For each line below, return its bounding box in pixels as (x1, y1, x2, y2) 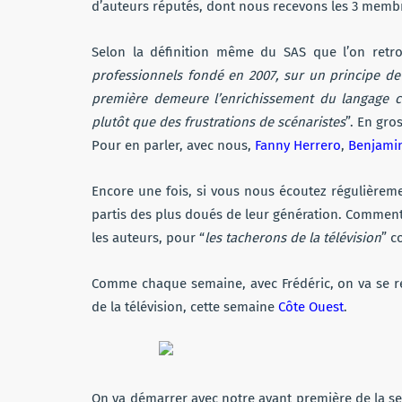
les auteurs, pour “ (92, 229, 205, 246)
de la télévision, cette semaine (92, 298, 278, 315)
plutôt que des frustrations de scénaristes (92, 113, 345, 130)
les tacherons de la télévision (205, 229, 381, 246)
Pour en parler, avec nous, (92, 136, 255, 153)
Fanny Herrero (255, 136, 341, 153)
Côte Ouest (278, 298, 344, 315)
